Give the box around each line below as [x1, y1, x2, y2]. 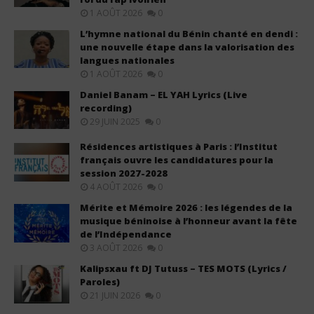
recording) [80, 101, 132, 114]
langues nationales [80, 53, 175, 67]
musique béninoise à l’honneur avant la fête [80, 214, 297, 228]
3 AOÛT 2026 [90, 242, 142, 254]
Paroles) [80, 275, 120, 289]
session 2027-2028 [80, 167, 168, 180]
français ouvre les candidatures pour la [80, 153, 273, 167]
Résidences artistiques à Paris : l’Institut [80, 140, 278, 153]
